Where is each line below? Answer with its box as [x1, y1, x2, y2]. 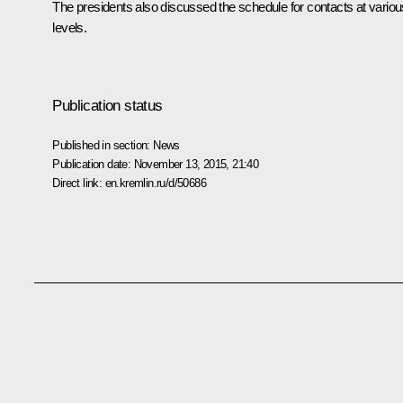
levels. [52, 19, 87, 35]
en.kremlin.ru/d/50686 [104, 175, 206, 190]
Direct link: [52, 175, 105, 190]
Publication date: [52, 157, 134, 171]
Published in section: [52, 138, 154, 152]
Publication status [52, 96, 163, 114]
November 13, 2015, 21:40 [133, 157, 259, 171]
